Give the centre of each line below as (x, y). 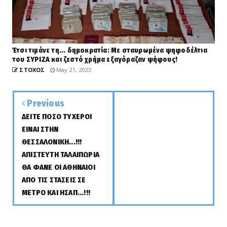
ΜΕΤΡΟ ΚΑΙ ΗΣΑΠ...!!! (56, 193)
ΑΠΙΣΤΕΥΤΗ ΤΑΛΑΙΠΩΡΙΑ (61, 155)
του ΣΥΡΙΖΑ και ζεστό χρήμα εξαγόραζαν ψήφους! (95, 60)
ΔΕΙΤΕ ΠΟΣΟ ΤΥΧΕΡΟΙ (57, 117)
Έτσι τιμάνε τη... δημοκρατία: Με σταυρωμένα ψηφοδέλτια (110, 51)
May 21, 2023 (73, 70)
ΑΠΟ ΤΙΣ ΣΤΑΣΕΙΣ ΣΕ (54, 180)
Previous (45, 104)
